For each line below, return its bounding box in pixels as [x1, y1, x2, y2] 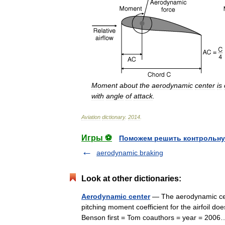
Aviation [81, 114, 100, 120]
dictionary [102, 114, 125, 120]
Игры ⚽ [81, 134, 112, 142]
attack [134, 92, 153, 100]
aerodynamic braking [96, 149, 163, 157]
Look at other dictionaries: [81, 174, 181, 183]
